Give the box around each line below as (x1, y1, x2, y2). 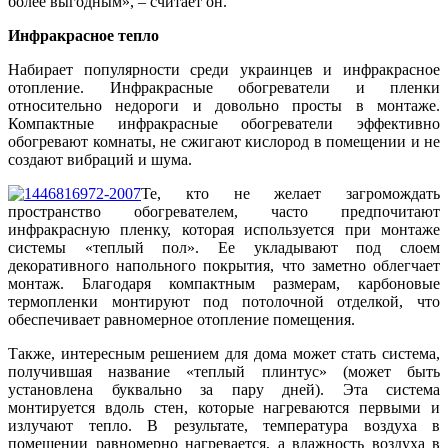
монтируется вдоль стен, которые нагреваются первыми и (8, 399, 440, 417)
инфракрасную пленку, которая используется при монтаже (8, 221, 440, 239)
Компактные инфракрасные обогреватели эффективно (8, 115, 440, 133)
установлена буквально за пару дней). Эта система (8, 381, 440, 399)
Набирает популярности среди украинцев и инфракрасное (8, 61, 440, 79)
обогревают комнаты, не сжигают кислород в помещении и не (8, 133, 440, 151)
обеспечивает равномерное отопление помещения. (8, 311, 355, 329)
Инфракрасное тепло (8, 27, 159, 45)
